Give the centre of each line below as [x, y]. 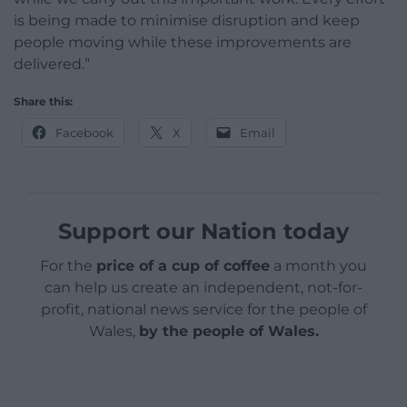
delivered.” [52, 64]
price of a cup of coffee [183, 265]
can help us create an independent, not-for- [203, 287]
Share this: [43, 101]
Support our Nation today [203, 231]
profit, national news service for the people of [203, 309]
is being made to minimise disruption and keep [187, 20]
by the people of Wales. [228, 331]
